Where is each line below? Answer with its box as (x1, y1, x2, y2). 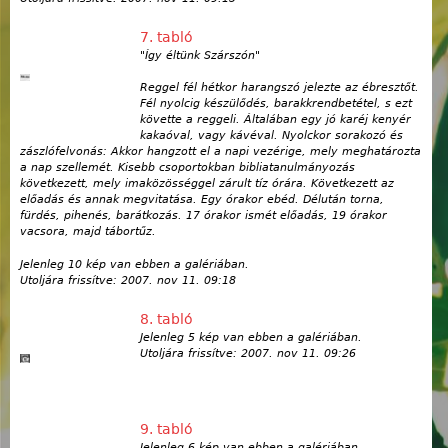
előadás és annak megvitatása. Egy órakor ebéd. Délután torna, (20, 193, 384, 207)
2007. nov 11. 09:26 (241, 346, 356, 360)
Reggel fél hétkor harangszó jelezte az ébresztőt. (140, 81, 419, 95)
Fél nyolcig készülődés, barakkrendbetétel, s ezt (140, 97, 412, 111)
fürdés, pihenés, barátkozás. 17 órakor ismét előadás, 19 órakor (20, 209, 387, 223)
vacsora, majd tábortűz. (20, 225, 156, 239)
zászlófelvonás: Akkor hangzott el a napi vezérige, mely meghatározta (20, 145, 421, 159)
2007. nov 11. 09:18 (121, 273, 236, 287)
